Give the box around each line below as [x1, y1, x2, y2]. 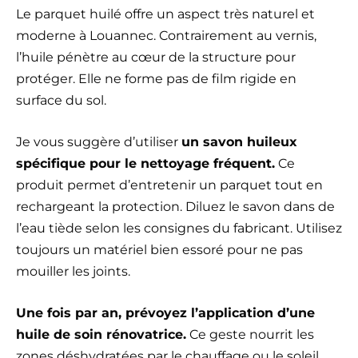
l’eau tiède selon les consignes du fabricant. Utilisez [16, 220, 342, 236]
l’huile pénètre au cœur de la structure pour [16, 49, 296, 65]
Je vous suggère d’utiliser [16, 133, 181, 149]
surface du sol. [16, 92, 106, 108]
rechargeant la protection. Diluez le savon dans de [16, 198, 335, 214]
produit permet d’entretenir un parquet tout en [16, 177, 323, 193]
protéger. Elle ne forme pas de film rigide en [16, 70, 296, 86]
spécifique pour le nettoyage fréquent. [16, 155, 275, 171]
